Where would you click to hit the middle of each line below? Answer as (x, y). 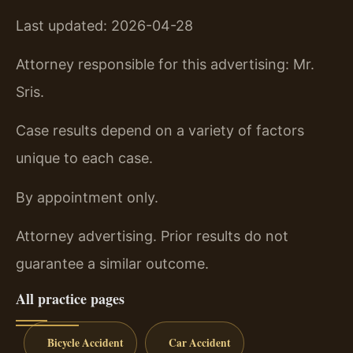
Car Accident (199, 343)
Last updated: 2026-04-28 (104, 25)
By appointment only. (87, 197)
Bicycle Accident (85, 343)
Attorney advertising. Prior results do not (152, 236)
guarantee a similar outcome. (112, 264)
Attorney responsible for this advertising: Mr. (165, 64)
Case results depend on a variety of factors (160, 131)
